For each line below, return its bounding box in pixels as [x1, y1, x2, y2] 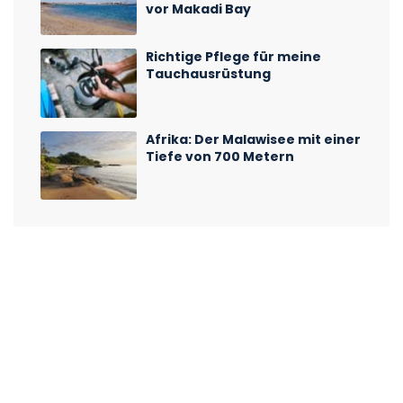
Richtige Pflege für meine [146, 48, 322, 67]
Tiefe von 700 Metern [146, 147, 295, 166]
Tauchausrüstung [146, 65, 272, 84]
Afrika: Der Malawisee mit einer [146, 130, 362, 148]
